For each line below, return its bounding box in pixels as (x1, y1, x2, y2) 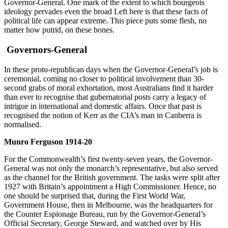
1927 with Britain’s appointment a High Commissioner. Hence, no (4, 182, 216, 191)
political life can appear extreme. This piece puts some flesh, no (4, 16, 207, 25)
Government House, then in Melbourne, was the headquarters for (4, 200, 213, 209)
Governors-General (4, 44, 87, 55)
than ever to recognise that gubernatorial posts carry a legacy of (4, 92, 206, 101)
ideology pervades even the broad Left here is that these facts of (4, 7, 208, 16)
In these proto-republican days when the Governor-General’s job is (4, 65, 218, 74)
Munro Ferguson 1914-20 (4, 137, 92, 146)
